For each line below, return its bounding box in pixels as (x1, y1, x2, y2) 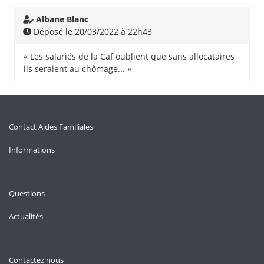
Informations (9, 144, 55, 155)
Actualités (9, 211, 43, 222)
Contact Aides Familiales (9, 121, 93, 132)
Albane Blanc (36, 14, 88, 25)
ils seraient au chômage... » (24, 63, 131, 74)
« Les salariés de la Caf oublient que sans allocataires (24, 51, 235, 62)
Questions (9, 188, 45, 199)
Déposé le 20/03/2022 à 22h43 (31, 26, 152, 37)
